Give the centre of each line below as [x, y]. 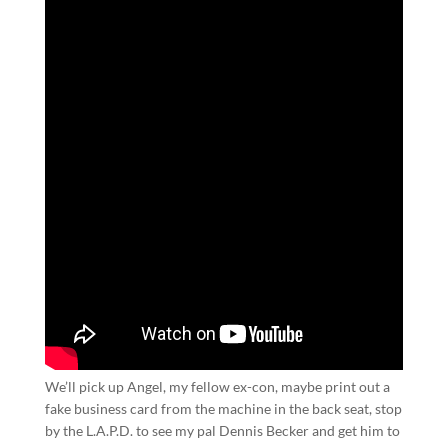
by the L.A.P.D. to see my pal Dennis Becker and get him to [222, 430]
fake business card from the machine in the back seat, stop [223, 408]
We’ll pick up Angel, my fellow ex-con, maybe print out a [217, 386]
